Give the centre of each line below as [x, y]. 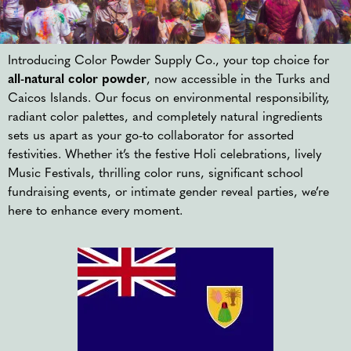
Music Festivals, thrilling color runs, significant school [156, 174]
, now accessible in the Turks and [238, 80]
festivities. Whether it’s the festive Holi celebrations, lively [165, 155]
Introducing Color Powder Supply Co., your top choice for [168, 61]
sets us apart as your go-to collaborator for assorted [151, 136]
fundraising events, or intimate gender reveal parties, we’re [168, 192]
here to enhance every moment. [95, 211]
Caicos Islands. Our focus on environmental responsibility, [169, 98]
